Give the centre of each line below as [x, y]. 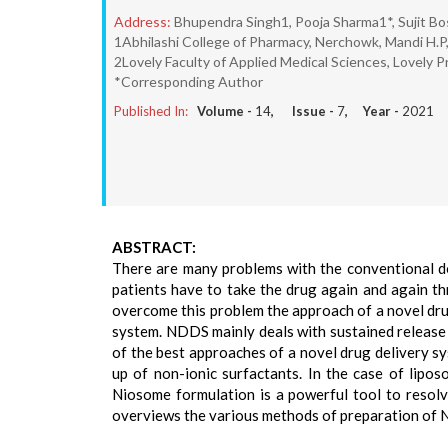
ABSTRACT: [154, 247]
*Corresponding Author [188, 81]
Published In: [151, 111]
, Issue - [304, 111]
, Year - [373, 111]
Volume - [226, 111]
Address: [142, 21]
